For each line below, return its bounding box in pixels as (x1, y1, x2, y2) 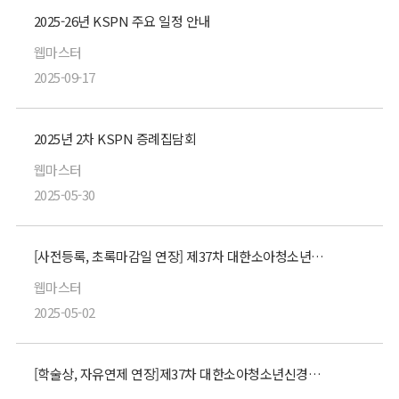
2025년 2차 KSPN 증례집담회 (34, 129, 197, 148)
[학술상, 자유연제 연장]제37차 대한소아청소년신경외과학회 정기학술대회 (307, 364, 322, 383)
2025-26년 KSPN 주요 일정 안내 (34, 12, 210, 30)
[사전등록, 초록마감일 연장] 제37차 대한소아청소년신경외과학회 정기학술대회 (311, 247, 325, 265)
